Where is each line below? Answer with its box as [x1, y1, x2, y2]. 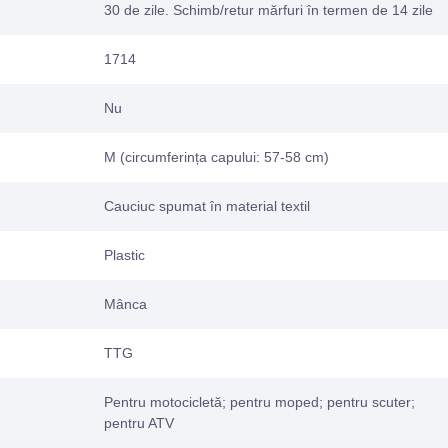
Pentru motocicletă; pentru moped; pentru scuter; [104, 393, 415, 410]
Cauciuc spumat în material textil [104, 197, 310, 214]
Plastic [104, 246, 145, 263]
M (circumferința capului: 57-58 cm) [104, 148, 329, 165]
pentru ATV [104, 414, 174, 431]
